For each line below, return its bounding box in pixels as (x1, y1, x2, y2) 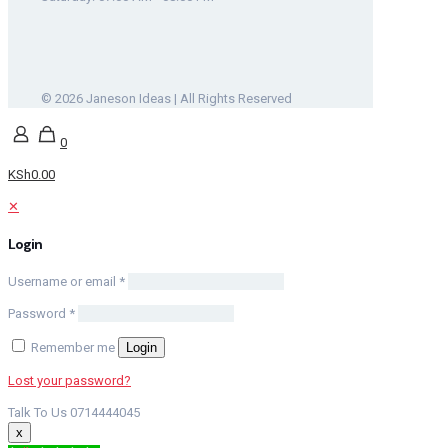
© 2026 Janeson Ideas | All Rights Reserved (41, 90, 292, 106)
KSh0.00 (8, 166, 55, 182)
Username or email (8, 274, 119, 290)
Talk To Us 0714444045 (8, 405, 140, 421)
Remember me (31, 340, 115, 356)
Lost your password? (8, 373, 131, 389)
